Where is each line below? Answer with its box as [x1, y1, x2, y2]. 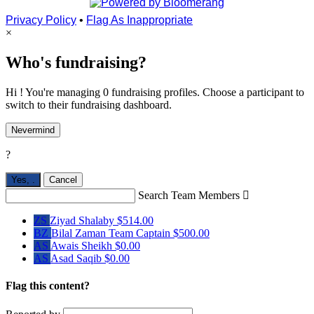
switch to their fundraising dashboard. [6, 99, 172, 111]
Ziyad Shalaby [50, 214, 117, 227]
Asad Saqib [50, 252, 104, 265]
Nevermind [11, 125, 55, 136]
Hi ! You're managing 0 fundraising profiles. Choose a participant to [6, 86, 304, 99]
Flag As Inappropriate [86, 14, 193, 27]
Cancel [49, 175, 77, 186]
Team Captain [109, 227, 170, 240]
